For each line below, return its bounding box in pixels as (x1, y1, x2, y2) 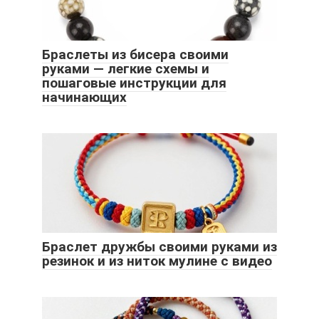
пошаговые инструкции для (42, 75, 226, 92)
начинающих (42, 89, 127, 106)
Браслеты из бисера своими (42, 46, 229, 63)
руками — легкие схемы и (42, 61, 209, 78)
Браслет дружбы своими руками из (42, 239, 277, 256)
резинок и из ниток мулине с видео (42, 253, 272, 270)
